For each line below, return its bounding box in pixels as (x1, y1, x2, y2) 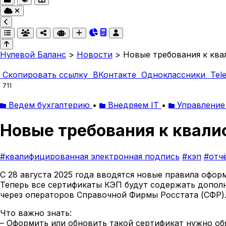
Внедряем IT (105, 100, 161, 110)
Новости (77, 49, 112, 60)
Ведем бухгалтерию (6, 100, 92, 110)
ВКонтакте (90, 70, 139, 80)
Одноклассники (139, 70, 208, 80)
